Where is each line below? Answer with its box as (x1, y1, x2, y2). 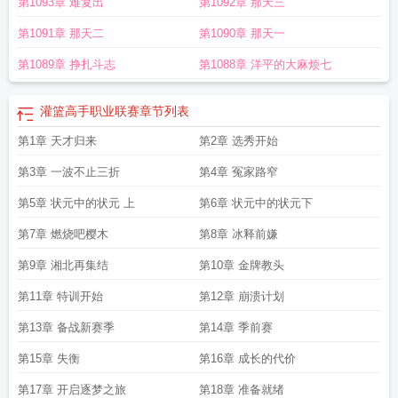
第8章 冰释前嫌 (199, 227, 278, 241)
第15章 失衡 (18, 352, 80, 365)
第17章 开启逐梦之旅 (18, 383, 126, 396)
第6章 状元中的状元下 (199, 196, 313, 210)
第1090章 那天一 (199, 27, 285, 40)
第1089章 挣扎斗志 (18, 58, 115, 71)
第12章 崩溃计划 (199, 290, 284, 303)
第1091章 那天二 (18, 27, 104, 40)
